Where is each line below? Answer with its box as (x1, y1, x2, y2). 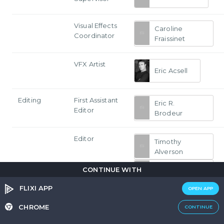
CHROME (16, 203, 49, 211)
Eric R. (154, 98, 174, 107)
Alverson (154, 147, 183, 155)
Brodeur (154, 108, 182, 117)
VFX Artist (74, 59, 106, 68)
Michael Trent (154, 193, 199, 202)
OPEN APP (188, 185, 213, 191)
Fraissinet (154, 34, 185, 42)
